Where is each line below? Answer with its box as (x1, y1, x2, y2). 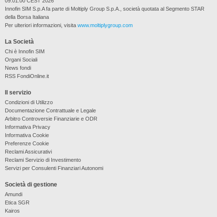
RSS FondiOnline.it (4, 73, 49, 79)
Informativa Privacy (4, 124, 50, 130)
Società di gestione (4, 181, 57, 188)
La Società (4, 38, 34, 45)
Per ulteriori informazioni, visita (4, 22, 77, 28)
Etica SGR (4, 199, 30, 205)
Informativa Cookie (4, 132, 49, 138)
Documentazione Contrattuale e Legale (4, 107, 96, 113)
